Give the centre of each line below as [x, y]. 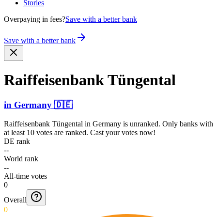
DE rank [17, 141]
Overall [15, 200]
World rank [21, 158]
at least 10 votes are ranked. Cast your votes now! [80, 132]
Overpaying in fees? [35, 19]
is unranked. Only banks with [167, 124]
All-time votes [25, 176]
